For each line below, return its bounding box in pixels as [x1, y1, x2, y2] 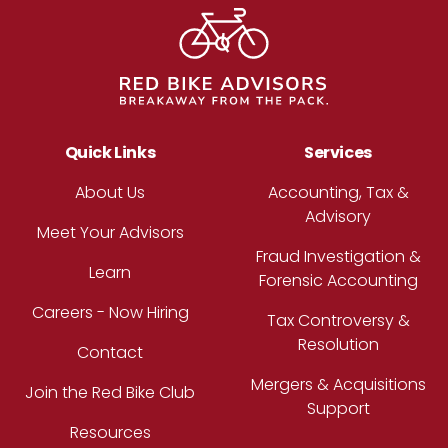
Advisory [305, 205, 371, 229]
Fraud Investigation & [255, 245, 421, 269]
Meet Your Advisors [36, 221, 184, 245]
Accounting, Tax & [267, 181, 409, 205]
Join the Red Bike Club [25, 381, 195, 405]
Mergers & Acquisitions [250, 373, 426, 397]
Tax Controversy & [266, 309, 410, 333]
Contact [77, 341, 143, 365]
